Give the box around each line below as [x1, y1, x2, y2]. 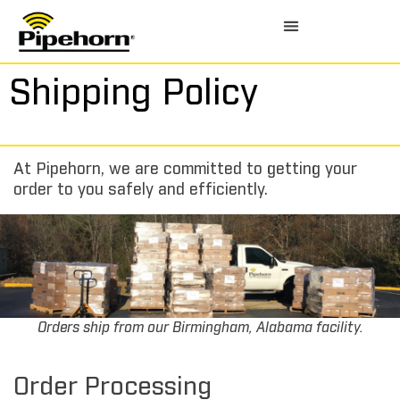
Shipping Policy [9, 76, 258, 112]
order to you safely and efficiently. [13, 182, 268, 199]
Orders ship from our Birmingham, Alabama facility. [37, 321, 363, 336]
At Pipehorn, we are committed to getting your [13, 162, 357, 179]
